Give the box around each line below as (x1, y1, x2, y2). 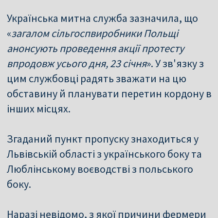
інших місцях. (7, 101, 71, 115)
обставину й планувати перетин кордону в (7, 86, 212, 100)
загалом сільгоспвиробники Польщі (11, 26, 178, 40)
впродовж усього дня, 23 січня (7, 56, 146, 70)
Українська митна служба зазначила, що (7, 11, 198, 25)
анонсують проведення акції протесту (7, 41, 184, 55)
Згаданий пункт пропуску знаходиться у (7, 131, 199, 145)
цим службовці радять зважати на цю (7, 71, 186, 85)
